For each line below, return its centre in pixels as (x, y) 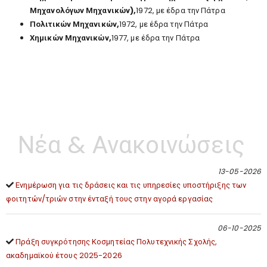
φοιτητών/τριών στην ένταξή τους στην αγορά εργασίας (110, 198)
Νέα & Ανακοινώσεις (131, 145)
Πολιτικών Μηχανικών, (75, 24)
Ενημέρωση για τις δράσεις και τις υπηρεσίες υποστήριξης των (131, 185)
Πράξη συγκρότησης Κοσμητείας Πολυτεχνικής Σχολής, (117, 241)
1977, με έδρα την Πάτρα (156, 38)
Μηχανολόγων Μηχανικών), (83, 10)
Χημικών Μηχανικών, (71, 38)
